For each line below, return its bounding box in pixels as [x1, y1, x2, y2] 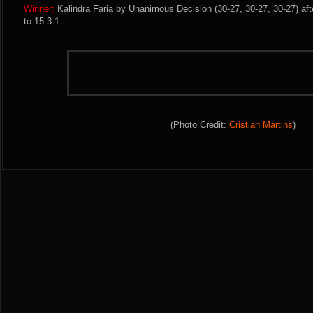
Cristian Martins [228, 119, 293, 130]
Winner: [24, 3, 54, 14]
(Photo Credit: [170, 119, 229, 130]
